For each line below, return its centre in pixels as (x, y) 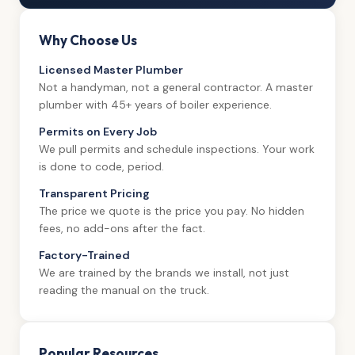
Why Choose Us (88, 40)
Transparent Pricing (94, 193)
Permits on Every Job (98, 131)
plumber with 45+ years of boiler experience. (155, 104)
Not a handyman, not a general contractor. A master (176, 87)
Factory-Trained (84, 255)
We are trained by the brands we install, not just (164, 272)
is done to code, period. (101, 166)
